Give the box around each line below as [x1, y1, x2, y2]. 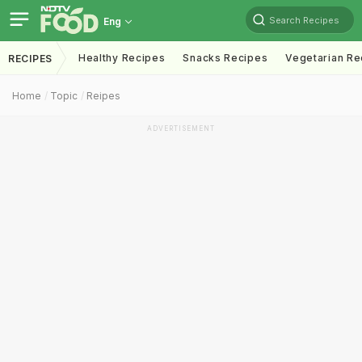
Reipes [86, 90, 120, 102]
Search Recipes [269, 14, 339, 26]
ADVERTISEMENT [147, 124, 215, 133]
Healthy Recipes [78, 52, 166, 64]
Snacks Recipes [183, 52, 268, 64]
